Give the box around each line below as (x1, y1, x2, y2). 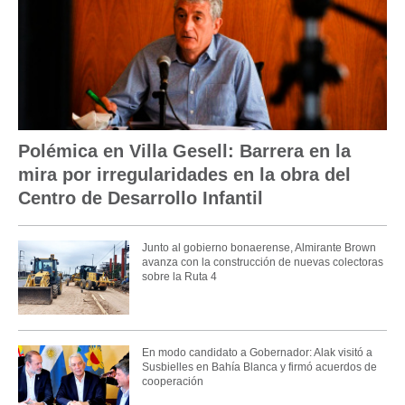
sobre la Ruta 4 (141, 269, 217, 283)
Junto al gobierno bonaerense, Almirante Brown (141, 240, 376, 254)
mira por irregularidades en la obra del (18, 165, 351, 185)
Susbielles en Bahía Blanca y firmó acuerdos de (141, 360, 377, 373)
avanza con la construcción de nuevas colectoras (141, 255, 383, 268)
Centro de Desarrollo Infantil (18, 188, 263, 209)
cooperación (141, 374, 203, 388)
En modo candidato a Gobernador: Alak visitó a (141, 345, 372, 359)
